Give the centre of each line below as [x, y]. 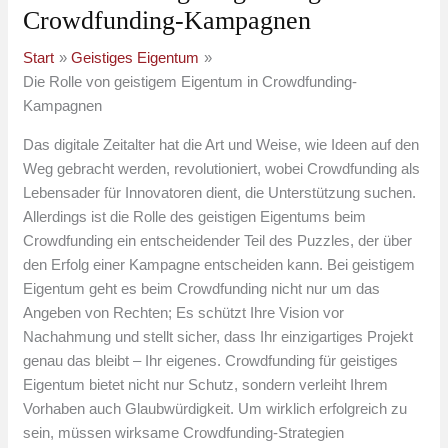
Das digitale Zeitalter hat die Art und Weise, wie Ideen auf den [221, 145]
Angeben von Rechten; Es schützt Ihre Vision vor [184, 313]
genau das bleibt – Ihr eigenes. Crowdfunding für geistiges [211, 361]
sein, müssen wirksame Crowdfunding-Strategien [184, 433]
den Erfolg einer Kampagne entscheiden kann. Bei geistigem [219, 265]
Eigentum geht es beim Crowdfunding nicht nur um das [202, 289]
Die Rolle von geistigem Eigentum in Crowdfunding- [190, 82]
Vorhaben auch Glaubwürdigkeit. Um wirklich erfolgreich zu [215, 409]
